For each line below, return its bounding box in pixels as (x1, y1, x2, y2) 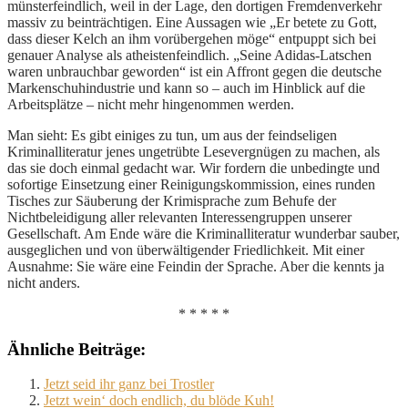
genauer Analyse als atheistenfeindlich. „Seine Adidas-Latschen (7, 46, 372, 63)
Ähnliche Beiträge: (7, 339, 146, 359)
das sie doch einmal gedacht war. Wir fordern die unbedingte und (7, 159, 380, 176)
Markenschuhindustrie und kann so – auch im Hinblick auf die (7, 79, 365, 96)
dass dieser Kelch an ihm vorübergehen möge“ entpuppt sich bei (7, 30, 376, 46)
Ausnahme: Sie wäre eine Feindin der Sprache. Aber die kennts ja (7, 258, 384, 274)
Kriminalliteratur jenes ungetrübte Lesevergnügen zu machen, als (7, 143, 380, 159)
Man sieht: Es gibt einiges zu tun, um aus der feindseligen (7, 127, 337, 143)
